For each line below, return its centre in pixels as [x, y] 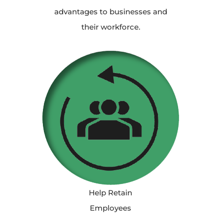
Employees [110, 208]
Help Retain [110, 193]
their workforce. [110, 27]
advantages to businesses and [110, 12]
